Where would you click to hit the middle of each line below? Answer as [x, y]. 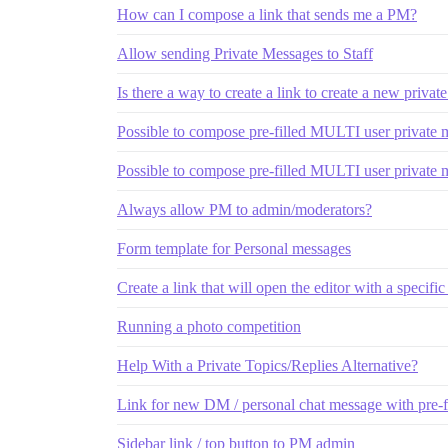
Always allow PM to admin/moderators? [244, 210]
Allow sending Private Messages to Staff [245, 54]
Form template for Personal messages [234, 249]
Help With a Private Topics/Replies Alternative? [267, 366]
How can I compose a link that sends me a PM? [267, 15]
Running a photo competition [209, 327]
